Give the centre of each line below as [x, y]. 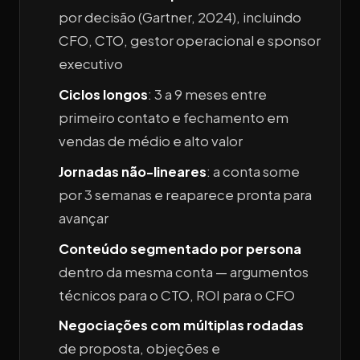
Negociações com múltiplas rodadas [181, 325]
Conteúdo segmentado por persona [180, 248]
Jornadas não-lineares [133, 171]
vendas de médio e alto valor [151, 141]
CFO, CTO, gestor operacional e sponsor [190, 41]
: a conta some [253, 171]
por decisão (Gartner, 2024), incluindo [180, 18]
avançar [84, 218]
